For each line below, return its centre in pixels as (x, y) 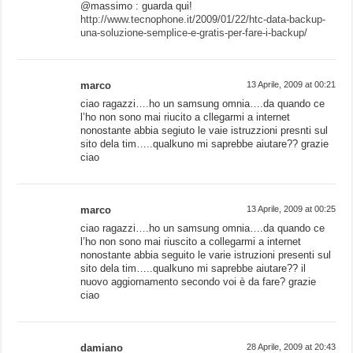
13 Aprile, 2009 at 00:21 (291, 85)
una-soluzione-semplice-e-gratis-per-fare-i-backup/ (194, 33)
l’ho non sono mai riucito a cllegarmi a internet (186, 117)
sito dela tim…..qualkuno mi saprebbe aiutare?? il (193, 269)
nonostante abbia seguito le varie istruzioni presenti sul (206, 255)
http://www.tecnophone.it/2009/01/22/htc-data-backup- (203, 20)
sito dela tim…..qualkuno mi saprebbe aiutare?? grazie (205, 144)
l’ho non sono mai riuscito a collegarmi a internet (191, 242)
